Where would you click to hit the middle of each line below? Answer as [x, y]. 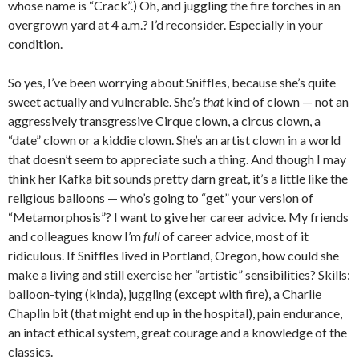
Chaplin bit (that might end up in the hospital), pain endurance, [175, 313]
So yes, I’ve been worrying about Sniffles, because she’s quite [172, 82]
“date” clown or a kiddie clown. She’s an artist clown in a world [174, 139]
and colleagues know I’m [76, 236]
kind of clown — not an [286, 101]
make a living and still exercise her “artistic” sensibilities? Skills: [179, 274]
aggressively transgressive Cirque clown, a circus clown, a [164, 120]
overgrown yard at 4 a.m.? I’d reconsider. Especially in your [165, 24]
